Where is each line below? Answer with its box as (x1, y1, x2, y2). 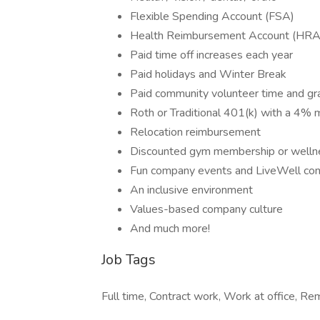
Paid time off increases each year (130, 47, 296, 63)
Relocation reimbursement (130, 124, 261, 140)
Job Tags (101, 250, 156, 269)
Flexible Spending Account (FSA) (130, 9, 294, 24)
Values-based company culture (130, 201, 283, 217)
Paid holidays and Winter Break (130, 66, 286, 82)
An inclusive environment (130, 182, 253, 198)
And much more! (130, 221, 210, 236)
